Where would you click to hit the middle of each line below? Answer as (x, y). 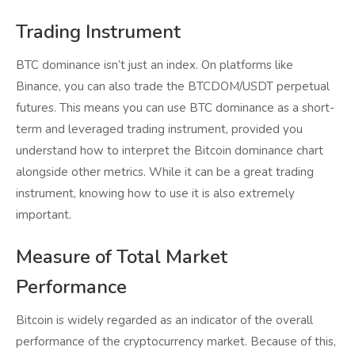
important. (44, 215)
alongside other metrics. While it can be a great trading (165, 172)
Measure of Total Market (122, 257)
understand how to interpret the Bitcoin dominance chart (170, 151)
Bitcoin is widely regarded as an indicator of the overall (164, 321)
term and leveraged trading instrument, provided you (159, 130)
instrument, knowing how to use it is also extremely (155, 194)
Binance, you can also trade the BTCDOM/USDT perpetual (173, 87)
